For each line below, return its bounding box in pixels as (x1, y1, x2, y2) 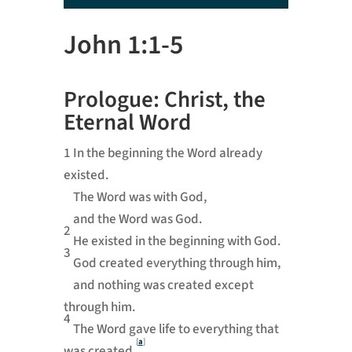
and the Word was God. (72, 210, 202, 229)
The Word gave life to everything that (72, 320, 279, 339)
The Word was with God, (72, 188, 207, 207)
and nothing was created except (72, 276, 254, 295)
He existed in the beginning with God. (72, 232, 280, 251)
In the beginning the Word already (72, 144, 262, 163)
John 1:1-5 (63, 26, 183, 65)
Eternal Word (63, 106, 191, 140)
